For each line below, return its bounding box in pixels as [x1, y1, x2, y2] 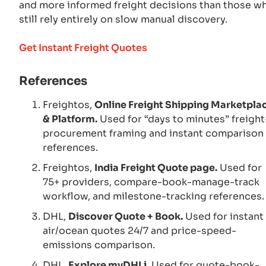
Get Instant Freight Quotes [19, 41, 147, 54]
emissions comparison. [43, 238, 155, 251]
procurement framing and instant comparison [43, 126, 264, 140]
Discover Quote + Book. [68, 210, 183, 223]
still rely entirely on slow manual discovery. [19, 12, 227, 26]
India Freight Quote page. [94, 161, 217, 174]
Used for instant [183, 210, 264, 223]
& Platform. [43, 112, 97, 125]
